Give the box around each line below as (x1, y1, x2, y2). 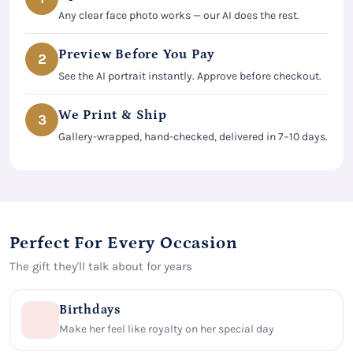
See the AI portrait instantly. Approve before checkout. (58, 69, 321, 83)
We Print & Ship (58, 106, 167, 123)
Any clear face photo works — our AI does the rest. (58, 8, 299, 22)
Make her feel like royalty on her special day (59, 322, 274, 336)
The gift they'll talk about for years (9, 258, 192, 273)
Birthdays (59, 303, 121, 318)
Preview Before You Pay (58, 46, 216, 62)
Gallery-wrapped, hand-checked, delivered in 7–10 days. (58, 129, 328, 143)
